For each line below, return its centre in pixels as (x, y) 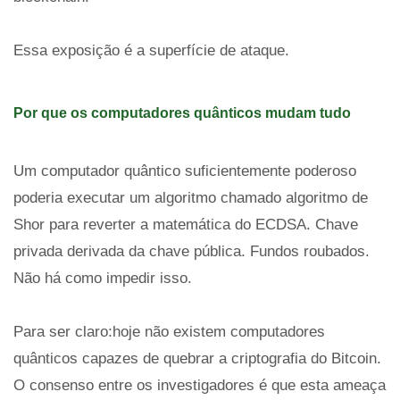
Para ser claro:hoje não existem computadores (169, 332)
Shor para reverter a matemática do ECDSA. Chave (186, 225)
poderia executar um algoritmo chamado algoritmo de (191, 198)
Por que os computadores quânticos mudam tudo (182, 113)
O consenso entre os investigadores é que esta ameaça (200, 385)
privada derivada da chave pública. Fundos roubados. (192, 251)
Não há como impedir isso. (103, 278)
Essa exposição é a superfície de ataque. (151, 50)
